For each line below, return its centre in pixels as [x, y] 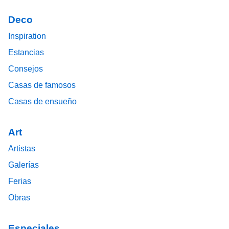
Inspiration [27, 36]
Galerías [24, 165]
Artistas [22, 148]
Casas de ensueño [42, 101]
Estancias [26, 52]
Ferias [20, 181]
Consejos [26, 68]
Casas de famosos [42, 85]
